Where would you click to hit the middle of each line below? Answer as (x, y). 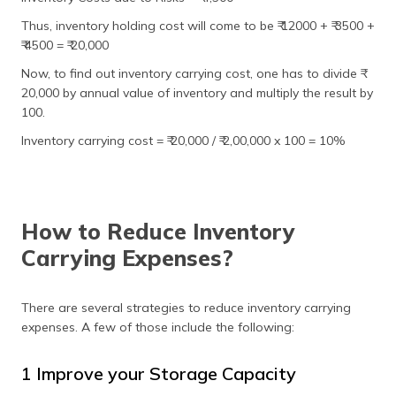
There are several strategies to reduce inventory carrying (186, 308)
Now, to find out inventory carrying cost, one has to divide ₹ (191, 73)
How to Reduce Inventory (158, 231)
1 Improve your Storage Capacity (159, 373)
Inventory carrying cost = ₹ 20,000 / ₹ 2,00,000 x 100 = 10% (183, 141)
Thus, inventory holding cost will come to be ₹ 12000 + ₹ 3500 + (198, 26)
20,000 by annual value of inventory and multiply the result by (197, 93)
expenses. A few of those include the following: (158, 327)
